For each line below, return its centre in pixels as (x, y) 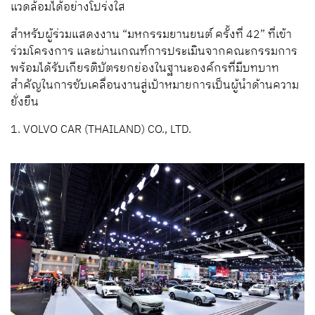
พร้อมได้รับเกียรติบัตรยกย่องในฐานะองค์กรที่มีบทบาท (145, 69)
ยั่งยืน (26, 103)
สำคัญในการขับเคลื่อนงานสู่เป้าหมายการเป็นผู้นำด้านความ (155, 86)
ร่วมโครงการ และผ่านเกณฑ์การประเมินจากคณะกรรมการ (154, 52)
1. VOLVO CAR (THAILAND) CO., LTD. (101, 130)
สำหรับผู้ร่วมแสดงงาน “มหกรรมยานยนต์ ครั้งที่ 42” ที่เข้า (151, 35)
